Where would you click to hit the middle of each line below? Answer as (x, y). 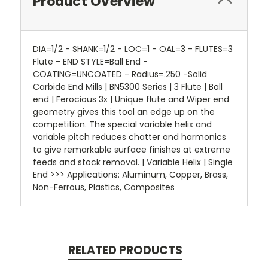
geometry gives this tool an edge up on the (124, 112)
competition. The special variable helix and (122, 124)
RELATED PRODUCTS (125, 250)
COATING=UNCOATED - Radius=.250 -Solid (120, 74)
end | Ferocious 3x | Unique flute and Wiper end (131, 99)
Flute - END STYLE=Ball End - (90, 61)
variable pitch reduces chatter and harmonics (130, 137)
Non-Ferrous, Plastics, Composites (104, 187)
